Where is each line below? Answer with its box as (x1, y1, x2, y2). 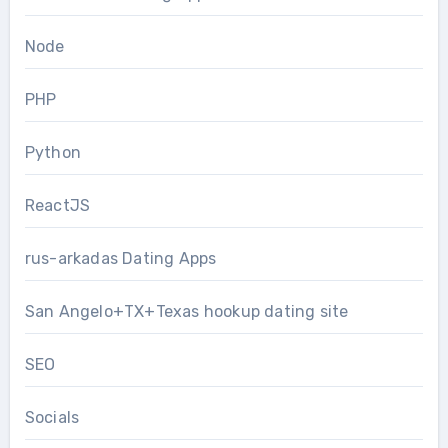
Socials (24, 407, 80, 427)
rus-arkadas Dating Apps (24, 248, 217, 268)
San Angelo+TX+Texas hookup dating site (24, 301, 349, 321)
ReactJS (24, 195, 91, 215)
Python (24, 142, 81, 162)
